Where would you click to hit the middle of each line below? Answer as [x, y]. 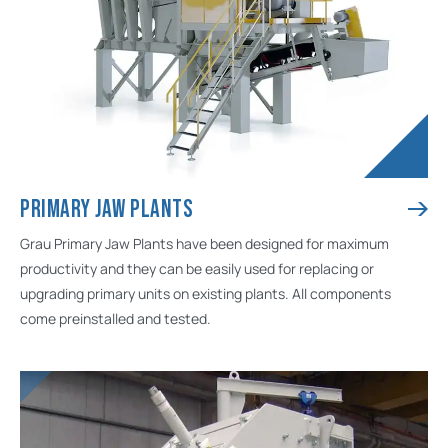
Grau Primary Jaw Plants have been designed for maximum [204, 243]
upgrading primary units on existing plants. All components [205, 293]
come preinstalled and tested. [115, 318]
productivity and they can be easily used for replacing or [197, 268]
